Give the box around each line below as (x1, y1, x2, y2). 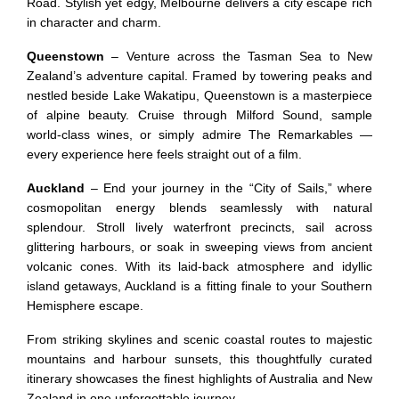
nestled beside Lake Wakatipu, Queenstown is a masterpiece (27, 87, 372, 102)
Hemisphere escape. (27, 297, 143, 313)
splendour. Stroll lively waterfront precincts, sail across (27, 219, 372, 234)
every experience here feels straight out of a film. (27, 146, 302, 161)
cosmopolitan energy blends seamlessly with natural (27, 199, 372, 215)
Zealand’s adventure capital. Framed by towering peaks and (27, 68, 372, 83)
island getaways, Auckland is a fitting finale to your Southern (27, 278, 372, 293)
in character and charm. (27, 14, 161, 29)
